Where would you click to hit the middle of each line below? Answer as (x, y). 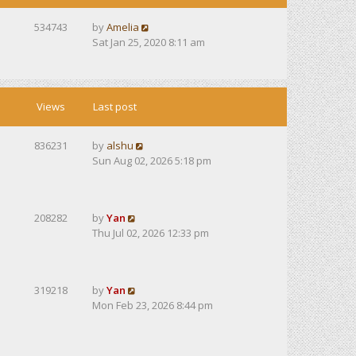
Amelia (123, 27)
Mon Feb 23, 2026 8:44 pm (153, 305)
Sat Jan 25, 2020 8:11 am (149, 42)
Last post (115, 106)
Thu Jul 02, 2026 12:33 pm (151, 233)
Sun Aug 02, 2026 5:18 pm (152, 161)
